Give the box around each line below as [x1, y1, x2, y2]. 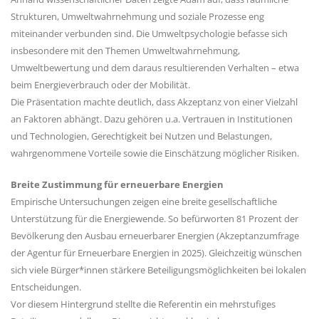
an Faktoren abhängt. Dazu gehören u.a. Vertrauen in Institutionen [11, 112, 293, 125]
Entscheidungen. [11, 280, 81, 293]
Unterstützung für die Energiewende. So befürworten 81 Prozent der [11, 211, 298, 225]
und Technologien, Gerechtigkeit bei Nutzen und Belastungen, [11, 129, 272, 142]
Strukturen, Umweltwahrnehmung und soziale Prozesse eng [11, 9, 264, 23]
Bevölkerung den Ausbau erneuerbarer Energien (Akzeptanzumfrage [11, 229, 299, 242]
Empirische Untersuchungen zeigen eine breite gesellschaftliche [11, 194, 277, 208]
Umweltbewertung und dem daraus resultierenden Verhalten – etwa [11, 61, 299, 74]
